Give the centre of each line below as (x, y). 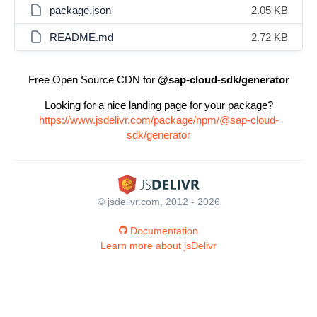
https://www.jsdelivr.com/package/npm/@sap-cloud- (158, 120)
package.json (80, 10)
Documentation (164, 230)
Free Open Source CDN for (93, 80)
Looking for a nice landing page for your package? (158, 105)
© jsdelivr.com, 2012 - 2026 (158, 201)
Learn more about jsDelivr (158, 245)
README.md (81, 37)
